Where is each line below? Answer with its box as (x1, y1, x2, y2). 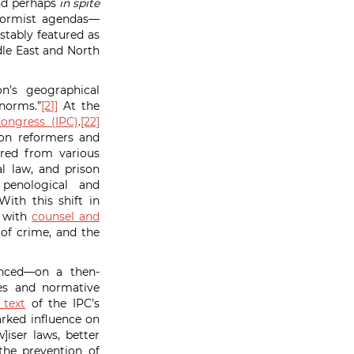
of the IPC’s (25, 296, 100, 311)
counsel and (32, 209, 100, 224)
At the (58, 99, 100, 113)
